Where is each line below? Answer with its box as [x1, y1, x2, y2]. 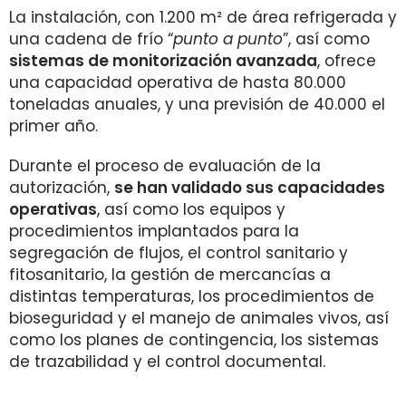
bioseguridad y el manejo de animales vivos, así [9, 307, 389, 329]
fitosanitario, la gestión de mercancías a [9, 264, 331, 285]
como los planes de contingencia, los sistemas [9, 329, 379, 351]
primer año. [9, 115, 98, 137]
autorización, [9, 177, 114, 198]
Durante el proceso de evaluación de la [9, 155, 321, 177]
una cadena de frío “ [9, 28, 173, 50]
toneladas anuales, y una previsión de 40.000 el [9, 93, 385, 115]
